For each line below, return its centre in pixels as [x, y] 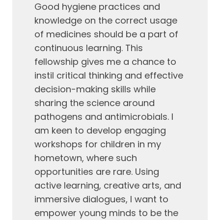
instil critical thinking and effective [109, 75]
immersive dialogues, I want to [101, 199]
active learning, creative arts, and [108, 185]
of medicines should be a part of [106, 34]
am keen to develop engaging [100, 130]
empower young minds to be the [106, 213]
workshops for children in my [98, 144]
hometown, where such [86, 158]
